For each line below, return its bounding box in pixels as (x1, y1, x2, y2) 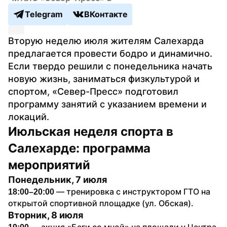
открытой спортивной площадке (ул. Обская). (8, 198, 194, 208)
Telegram (25, 9, 63, 20)
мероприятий (8, 157, 90, 172)
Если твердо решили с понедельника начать (8, 60, 212, 71)
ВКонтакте (84, 9, 128, 20)
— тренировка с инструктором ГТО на (54, 186, 210, 197)
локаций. (8, 111, 49, 122)
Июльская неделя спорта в (8, 124, 173, 139)
